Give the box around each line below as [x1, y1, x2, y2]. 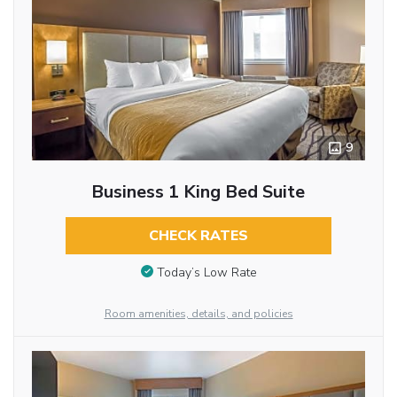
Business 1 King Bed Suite [91, 180, 306, 205]
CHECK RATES [148, 226, 248, 246]
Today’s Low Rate [156, 263, 257, 281]
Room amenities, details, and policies [104, 307, 293, 321]
